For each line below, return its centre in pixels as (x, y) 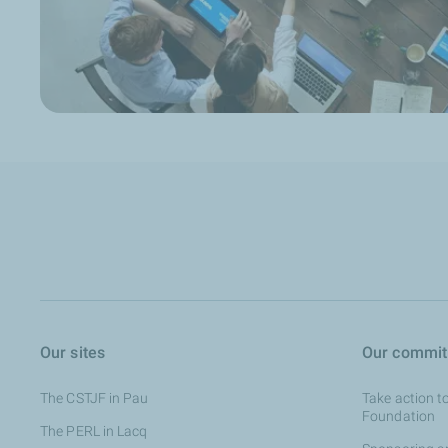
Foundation (398, 416)
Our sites (72, 352)
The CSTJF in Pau (94, 398)
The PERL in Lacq (94, 431)
